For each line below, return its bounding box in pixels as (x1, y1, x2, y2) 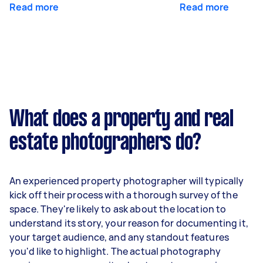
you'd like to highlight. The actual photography (9, 244, 221, 258)
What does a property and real (9, 109, 234, 130)
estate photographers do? (9, 132, 201, 154)
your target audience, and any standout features (9, 230, 230, 244)
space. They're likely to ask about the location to (9, 202, 227, 215)
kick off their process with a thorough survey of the (9, 188, 238, 201)
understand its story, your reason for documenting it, (9, 216, 248, 230)
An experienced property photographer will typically (9, 174, 244, 187)
